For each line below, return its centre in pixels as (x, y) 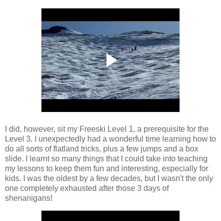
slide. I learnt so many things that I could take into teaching (106, 158)
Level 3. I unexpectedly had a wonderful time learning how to (110, 139)
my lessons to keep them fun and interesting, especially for (107, 168)
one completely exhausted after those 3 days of (87, 188)
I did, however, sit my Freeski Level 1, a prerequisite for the (107, 129)
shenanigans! (29, 198)
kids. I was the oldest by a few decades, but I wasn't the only (109, 178)
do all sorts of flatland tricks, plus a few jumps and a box (102, 148)
